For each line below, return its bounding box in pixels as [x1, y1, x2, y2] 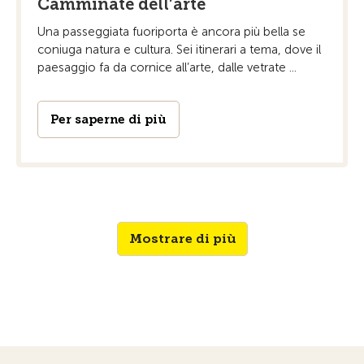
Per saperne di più [50, 111, 167, 127]
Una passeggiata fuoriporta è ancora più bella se [37, 24, 305, 39]
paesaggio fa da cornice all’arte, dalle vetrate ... [37, 59, 297, 75]
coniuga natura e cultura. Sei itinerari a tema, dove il [37, 41, 321, 57]
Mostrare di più [128, 230, 236, 246]
